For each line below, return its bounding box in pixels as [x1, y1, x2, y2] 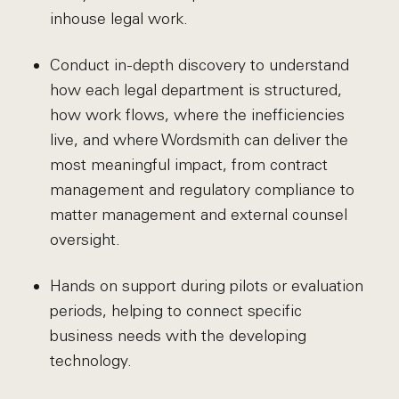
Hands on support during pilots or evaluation [49, 276, 363, 296]
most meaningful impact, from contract [49, 155, 328, 175]
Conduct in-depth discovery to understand [49, 55, 349, 75]
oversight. [49, 230, 120, 249]
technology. [49, 351, 132, 370]
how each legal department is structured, [49, 80, 342, 100]
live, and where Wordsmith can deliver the [49, 130, 348, 150]
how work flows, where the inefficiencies [49, 105, 345, 125]
